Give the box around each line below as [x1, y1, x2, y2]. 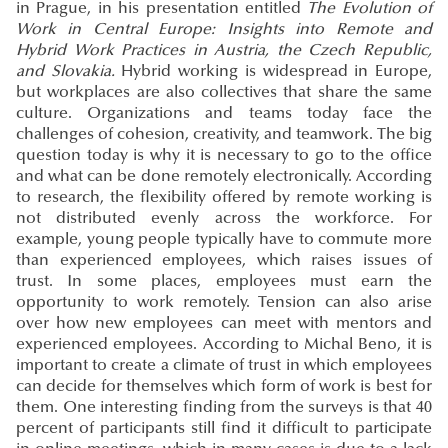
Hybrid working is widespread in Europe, [114, 64, 433, 81]
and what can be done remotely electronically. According [16, 169, 432, 186]
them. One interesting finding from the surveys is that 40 [16, 400, 432, 417]
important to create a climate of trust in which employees [16, 358, 432, 375]
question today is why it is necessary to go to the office [16, 148, 432, 165]
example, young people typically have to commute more [16, 232, 432, 249]
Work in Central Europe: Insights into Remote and [16, 22, 432, 39]
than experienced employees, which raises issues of [16, 253, 432, 270]
